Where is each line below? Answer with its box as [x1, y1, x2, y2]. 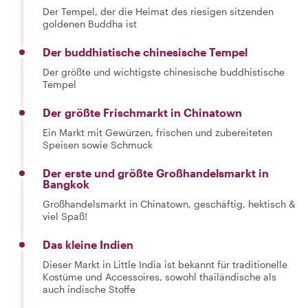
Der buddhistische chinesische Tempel [43, 45, 247, 58]
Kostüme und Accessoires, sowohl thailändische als [43, 271, 276, 283]
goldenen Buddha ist [43, 18, 137, 30]
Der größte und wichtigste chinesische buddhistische [43, 66, 285, 78]
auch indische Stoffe [43, 283, 135, 295]
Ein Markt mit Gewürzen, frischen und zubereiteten [43, 126, 272, 138]
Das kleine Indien [43, 238, 133, 251]
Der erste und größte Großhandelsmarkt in [43, 166, 269, 179]
